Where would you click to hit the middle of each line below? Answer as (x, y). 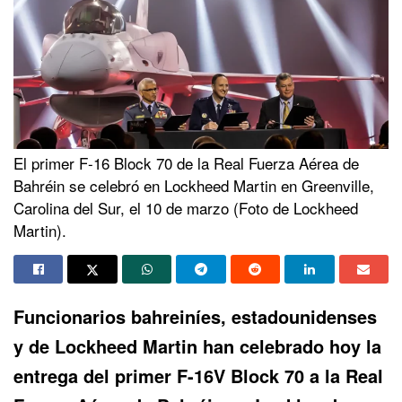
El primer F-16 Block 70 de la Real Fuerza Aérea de (186, 162)
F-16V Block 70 (240, 375)
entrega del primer (95, 375)
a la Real (344, 375)
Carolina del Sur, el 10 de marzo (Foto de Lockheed (186, 207)
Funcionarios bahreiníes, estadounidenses (195, 316)
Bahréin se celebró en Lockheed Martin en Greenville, (194, 185)
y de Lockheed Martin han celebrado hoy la (197, 345)
